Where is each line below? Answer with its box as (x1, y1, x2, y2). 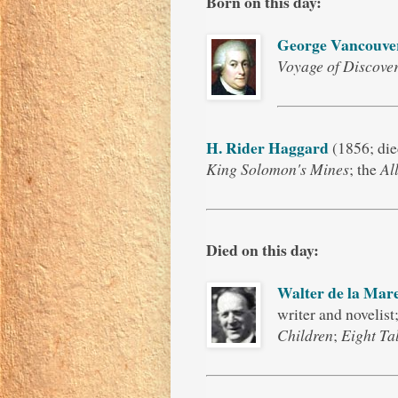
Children (276, 324, 333, 346)
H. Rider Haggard (206, 135, 329, 159)
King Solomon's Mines (206, 157, 349, 179)
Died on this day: (206, 238, 319, 262)
